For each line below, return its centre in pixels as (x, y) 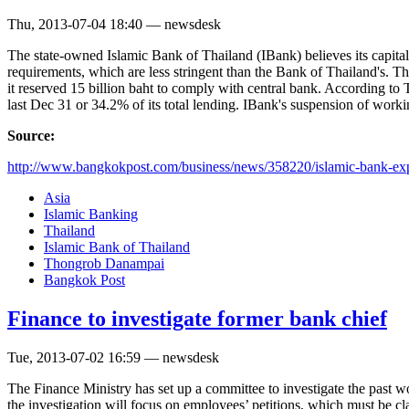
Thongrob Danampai (104, 264)
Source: (33, 136)
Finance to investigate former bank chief (197, 319)
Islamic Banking (91, 215)
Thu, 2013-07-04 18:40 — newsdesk (114, 25)
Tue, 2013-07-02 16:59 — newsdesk (113, 358)
